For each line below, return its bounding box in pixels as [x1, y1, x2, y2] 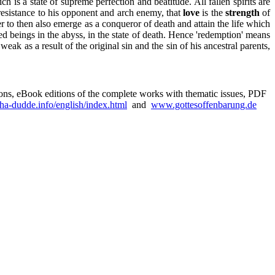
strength [225, 7, 260, 18]
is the [199, 7, 225, 18]
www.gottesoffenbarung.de [151, 99, 257, 110]
